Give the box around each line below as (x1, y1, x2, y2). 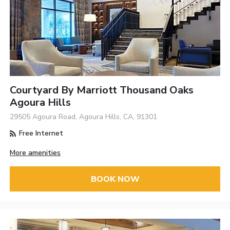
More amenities (10, 148, 61, 158)
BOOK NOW (90, 173, 140, 185)
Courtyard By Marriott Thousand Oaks (10, 83, 194, 98)
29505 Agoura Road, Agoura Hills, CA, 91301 (10, 112, 158, 122)
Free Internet (17, 128, 64, 139)
